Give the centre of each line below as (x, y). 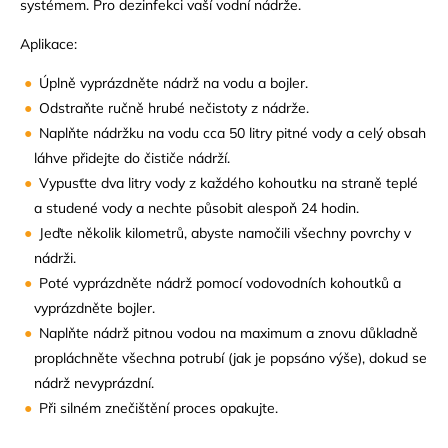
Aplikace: (48, 43)
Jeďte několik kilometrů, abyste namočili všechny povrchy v (225, 232)
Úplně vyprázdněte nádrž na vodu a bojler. (174, 82)
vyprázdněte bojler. (94, 307)
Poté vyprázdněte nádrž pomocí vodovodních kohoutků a (220, 282)
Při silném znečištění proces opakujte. (159, 407)
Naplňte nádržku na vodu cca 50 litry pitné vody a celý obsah (233, 132)
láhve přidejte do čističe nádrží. (132, 157)
